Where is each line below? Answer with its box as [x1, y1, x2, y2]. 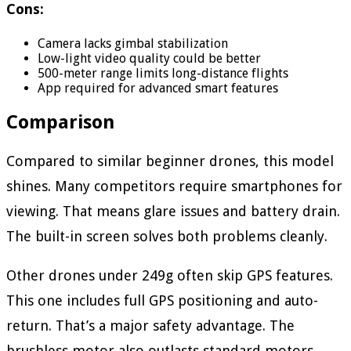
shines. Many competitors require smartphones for [6, 177, 342, 194]
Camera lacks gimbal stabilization [38, 35, 228, 51]
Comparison [6, 110, 114, 133]
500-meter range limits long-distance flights [38, 65, 288, 81]
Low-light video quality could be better [38, 50, 261, 66]
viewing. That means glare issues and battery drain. [6, 202, 340, 219]
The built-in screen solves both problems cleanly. [6, 227, 327, 244]
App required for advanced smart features [38, 80, 278, 96]
